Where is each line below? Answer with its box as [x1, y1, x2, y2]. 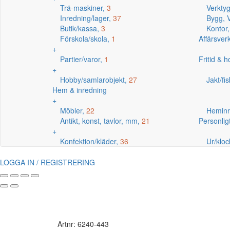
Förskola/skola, [60, 33, 111, 44]
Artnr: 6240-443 [57, 219, 109, 229]
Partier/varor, [60, 54, 104, 64]
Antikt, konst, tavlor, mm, [60, 116, 142, 126]
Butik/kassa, [60, 23, 101, 33]
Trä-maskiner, [60, 3, 107, 13]
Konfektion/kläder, [60, 136, 120, 146]
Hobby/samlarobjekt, [60, 74, 129, 85]
